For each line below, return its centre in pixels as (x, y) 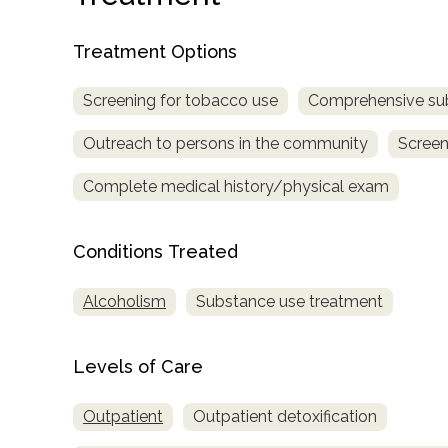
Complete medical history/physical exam (236, 187)
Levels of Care (138, 367)
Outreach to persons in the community (225, 144)
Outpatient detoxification (285, 417)
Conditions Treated (155, 252)
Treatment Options (155, 51)
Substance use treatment (289, 302)
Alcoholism (124, 302)
